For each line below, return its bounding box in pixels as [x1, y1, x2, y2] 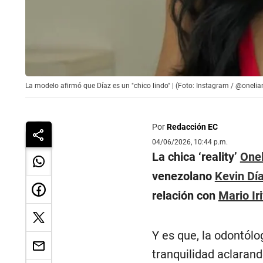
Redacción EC [166, 122, 218, 132]
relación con [151, 188, 218, 203]
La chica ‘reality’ [151, 150, 240, 164]
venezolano [151, 169, 215, 184]
